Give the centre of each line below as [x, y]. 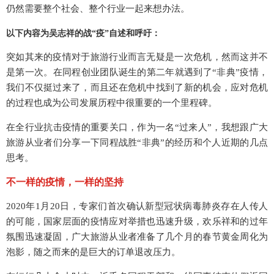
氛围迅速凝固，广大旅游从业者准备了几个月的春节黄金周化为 [137, 237]
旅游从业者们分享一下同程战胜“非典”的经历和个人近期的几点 [137, 142]
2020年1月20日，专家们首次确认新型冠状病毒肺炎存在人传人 [137, 206]
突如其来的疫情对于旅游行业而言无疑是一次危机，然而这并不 [137, 57]
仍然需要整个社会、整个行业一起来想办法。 [98, 9]
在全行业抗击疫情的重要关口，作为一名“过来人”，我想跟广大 [137, 127]
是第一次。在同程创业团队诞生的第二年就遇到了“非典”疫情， [137, 72]
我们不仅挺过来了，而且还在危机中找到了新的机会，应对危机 [137, 88]
